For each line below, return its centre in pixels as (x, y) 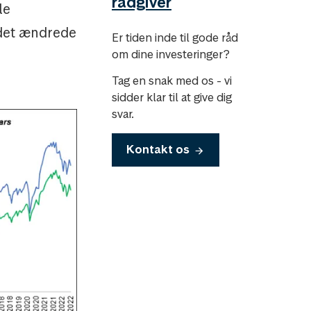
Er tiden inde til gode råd (175, 37)
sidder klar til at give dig (172, 97)
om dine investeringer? (171, 54)
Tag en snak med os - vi (172, 80)
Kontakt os (159, 149)
